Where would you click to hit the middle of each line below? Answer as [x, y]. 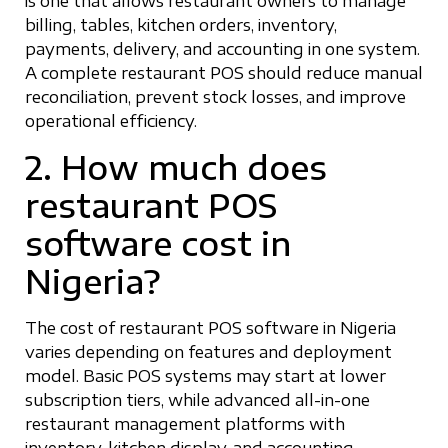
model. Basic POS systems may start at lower [205, 375]
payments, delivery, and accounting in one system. [222, 49]
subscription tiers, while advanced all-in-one [197, 399]
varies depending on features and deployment [208, 351]
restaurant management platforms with [185, 423]
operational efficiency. [111, 121]
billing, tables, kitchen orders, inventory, [181, 25]
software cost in [158, 242]
